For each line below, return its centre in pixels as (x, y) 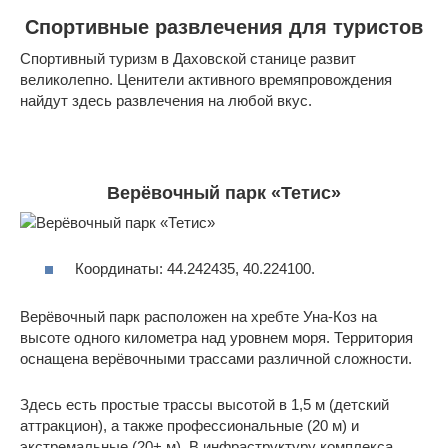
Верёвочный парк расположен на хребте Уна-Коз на (198, 317)
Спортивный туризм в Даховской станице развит (188, 58)
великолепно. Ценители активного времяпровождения (206, 79)
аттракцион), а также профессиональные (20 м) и (189, 426)
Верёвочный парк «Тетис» (224, 192)
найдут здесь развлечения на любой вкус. (166, 100)
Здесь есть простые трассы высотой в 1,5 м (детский (204, 405)
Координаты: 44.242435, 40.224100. (195, 269)
